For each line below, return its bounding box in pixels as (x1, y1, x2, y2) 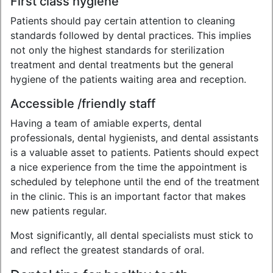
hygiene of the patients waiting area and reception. (10, 73, 246, 85)
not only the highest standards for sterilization (10, 44, 224, 56)
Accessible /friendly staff (10, 96, 155, 111)
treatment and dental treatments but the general (10, 58, 233, 71)
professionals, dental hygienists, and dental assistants (10, 132, 258, 144)
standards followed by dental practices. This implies (10, 29, 251, 41)
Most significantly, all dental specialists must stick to (10, 229, 253, 241)
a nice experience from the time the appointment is (10, 161, 247, 173)
